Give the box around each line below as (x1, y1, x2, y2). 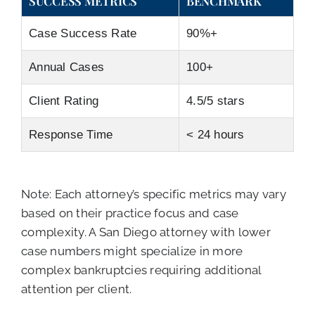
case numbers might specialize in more (21, 244, 243, 259)
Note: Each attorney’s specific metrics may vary (21, 187, 286, 202)
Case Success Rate (29, 27, 137, 41)
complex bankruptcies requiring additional (21, 263, 262, 278)
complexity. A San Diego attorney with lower (21, 225, 271, 240)
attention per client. (21, 282, 132, 297)
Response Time (29, 128, 113, 142)
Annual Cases (29, 60, 105, 75)
